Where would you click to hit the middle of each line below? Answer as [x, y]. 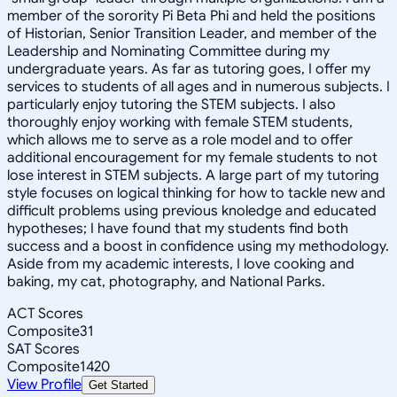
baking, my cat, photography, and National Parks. [166, 281]
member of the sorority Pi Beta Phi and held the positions [191, 16]
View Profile [44, 384]
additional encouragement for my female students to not [192, 157]
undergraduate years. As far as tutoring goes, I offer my [189, 69]
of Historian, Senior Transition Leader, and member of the [192, 33]
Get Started [118, 385]
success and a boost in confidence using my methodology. [198, 246]
